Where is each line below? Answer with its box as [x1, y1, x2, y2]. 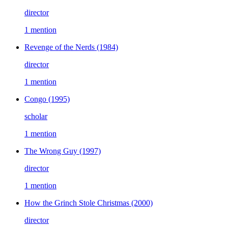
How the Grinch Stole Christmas [24, 198, 131, 208]
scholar [24, 112, 47, 121]
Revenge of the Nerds [24, 43, 97, 52]
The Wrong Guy [24, 147, 79, 156]
